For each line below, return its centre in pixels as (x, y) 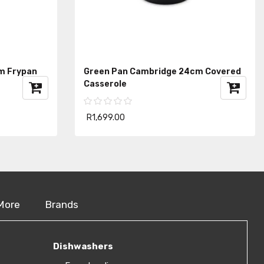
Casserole (105, 84)
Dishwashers (83, 246)
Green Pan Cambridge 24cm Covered (162, 71)
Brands (62, 204)
